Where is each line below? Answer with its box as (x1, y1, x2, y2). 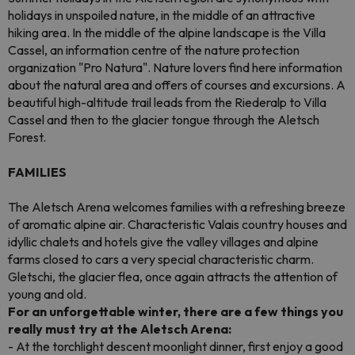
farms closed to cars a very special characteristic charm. (8, 251, 314, 267)
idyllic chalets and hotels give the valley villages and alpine (8, 234, 319, 250)
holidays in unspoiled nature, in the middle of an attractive (8, 7, 315, 23)
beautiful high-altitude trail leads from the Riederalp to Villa (8, 94, 326, 110)
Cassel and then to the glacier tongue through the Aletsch (8, 112, 319, 128)
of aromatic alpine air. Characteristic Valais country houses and (8, 216, 347, 232)
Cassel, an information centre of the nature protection (8, 42, 300, 58)
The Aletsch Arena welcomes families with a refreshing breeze (8, 199, 345, 215)
